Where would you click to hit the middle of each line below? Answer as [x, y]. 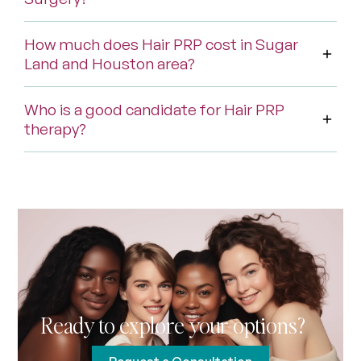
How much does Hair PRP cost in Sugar [162, 45]
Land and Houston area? [110, 64]
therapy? [56, 129]
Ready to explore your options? [172, 325]
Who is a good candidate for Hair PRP [155, 110]
